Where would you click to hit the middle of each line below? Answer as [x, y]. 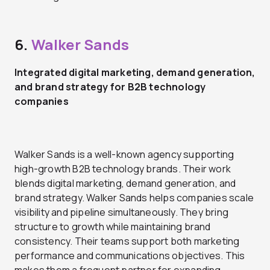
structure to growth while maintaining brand [113, 226]
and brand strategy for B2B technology [110, 86]
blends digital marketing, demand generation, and [125, 183]
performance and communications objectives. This [130, 255]
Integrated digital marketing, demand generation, [135, 72]
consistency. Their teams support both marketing [127, 241]
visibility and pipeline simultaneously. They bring [122, 212]
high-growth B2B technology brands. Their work [123, 168]
